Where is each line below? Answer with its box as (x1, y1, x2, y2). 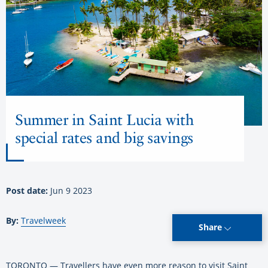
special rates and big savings (15, 128, 193, 147)
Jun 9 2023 (50, 184, 92, 196)
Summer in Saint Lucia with (15, 110, 193, 129)
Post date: (6, 184, 50, 196)
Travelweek (21, 214, 66, 226)
